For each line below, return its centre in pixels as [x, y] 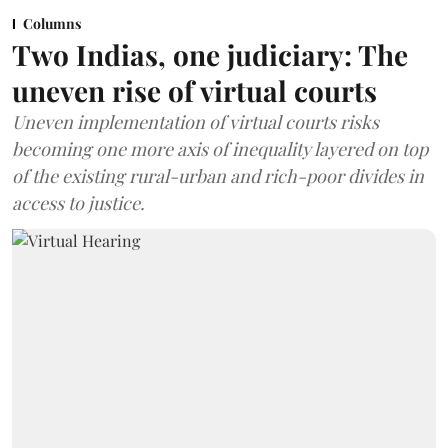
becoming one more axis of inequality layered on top [220, 148]
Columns [52, 23]
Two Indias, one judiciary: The [210, 54]
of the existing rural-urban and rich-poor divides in [218, 175]
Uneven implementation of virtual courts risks [195, 121]
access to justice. [78, 202]
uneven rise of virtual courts [194, 90]
